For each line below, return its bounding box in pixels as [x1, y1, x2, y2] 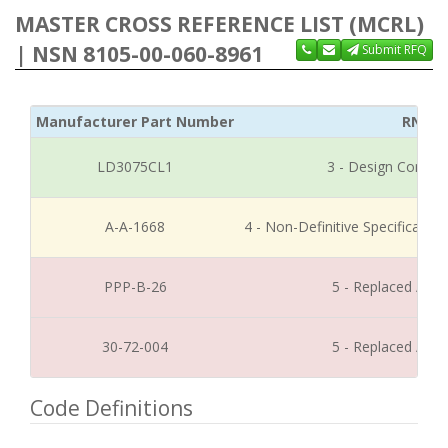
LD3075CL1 [97, 157, 173, 176]
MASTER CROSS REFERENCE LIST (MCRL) [15, 10, 424, 38]
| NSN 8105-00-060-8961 [15, 40, 263, 68]
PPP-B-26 [103, 277, 167, 296]
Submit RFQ [359, 41, 427, 58]
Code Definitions [30, 394, 193, 422]
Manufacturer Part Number [36, 112, 234, 131]
